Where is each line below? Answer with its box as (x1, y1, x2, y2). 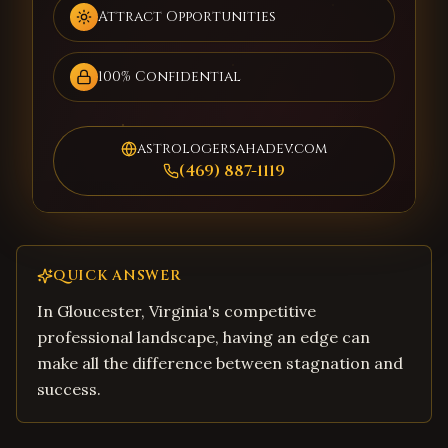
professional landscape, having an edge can (37, 327, 370, 347)
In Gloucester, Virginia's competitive (37, 301, 316, 321)
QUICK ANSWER (53, 266, 182, 285)
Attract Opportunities (98, 7, 276, 26)
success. (37, 379, 101, 399)
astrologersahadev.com (137, 139, 327, 158)
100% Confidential (98, 67, 241, 86)
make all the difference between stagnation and (37, 353, 403, 373)
